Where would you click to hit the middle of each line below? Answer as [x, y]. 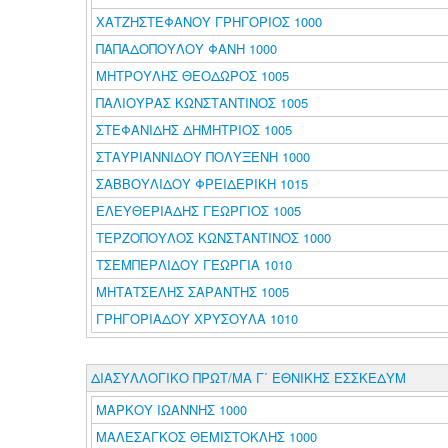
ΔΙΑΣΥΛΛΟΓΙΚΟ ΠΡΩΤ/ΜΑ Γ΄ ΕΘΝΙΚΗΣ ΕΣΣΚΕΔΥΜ [248, 377]
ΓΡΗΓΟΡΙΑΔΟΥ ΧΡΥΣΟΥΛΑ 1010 [196, 318]
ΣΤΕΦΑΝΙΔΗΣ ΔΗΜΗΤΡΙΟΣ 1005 [193, 129]
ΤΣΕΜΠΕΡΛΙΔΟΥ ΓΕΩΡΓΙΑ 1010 [193, 264]
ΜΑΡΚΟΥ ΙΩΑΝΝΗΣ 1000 [171, 409]
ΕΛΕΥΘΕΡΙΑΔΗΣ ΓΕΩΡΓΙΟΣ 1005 [198, 210]
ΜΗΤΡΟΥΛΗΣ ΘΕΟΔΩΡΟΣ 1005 [192, 75]
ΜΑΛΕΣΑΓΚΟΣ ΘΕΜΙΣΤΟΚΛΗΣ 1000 [206, 436]
